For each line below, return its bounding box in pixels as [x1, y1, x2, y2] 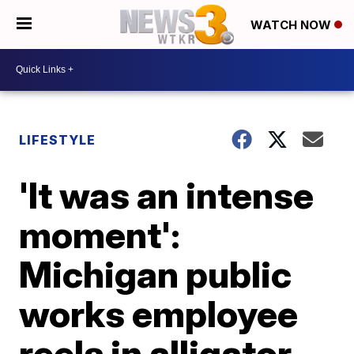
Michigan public [19, 251, 292, 296]
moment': [19, 212, 181, 257]
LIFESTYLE [19, 131, 96, 148]
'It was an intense [19, 172, 314, 217]
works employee [19, 291, 299, 336]
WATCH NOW [250, 17, 334, 33]
